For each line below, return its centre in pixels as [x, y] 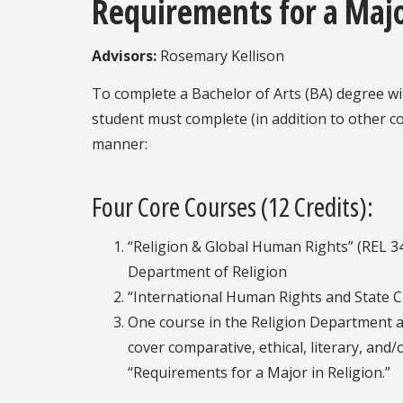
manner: [120, 144]
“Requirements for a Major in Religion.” [259, 372]
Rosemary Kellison [220, 56]
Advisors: [124, 56]
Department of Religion [207, 271]
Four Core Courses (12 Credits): [233, 206]
